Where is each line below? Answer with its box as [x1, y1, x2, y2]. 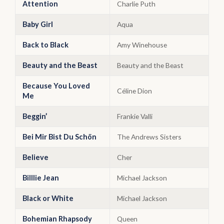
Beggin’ [22, 112, 47, 120]
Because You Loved [22, 81, 90, 90]
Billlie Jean [22, 173, 59, 182]
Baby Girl [22, 20, 53, 28]
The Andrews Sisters [117, 132, 181, 141]
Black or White [22, 194, 73, 202]
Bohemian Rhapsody [22, 214, 92, 223]
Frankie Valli [117, 112, 152, 120]
